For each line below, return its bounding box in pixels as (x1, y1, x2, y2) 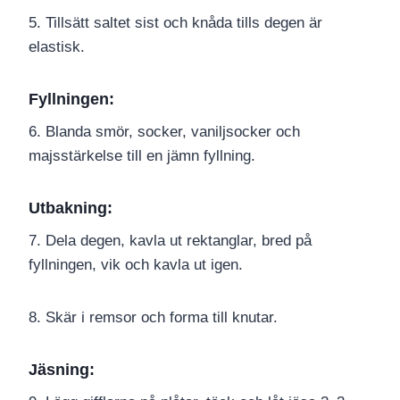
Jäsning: (29, 361, 95, 379)
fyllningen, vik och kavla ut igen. (29, 256, 243, 274)
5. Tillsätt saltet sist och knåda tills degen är (29, 14, 322, 32)
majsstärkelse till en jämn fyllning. (29, 147, 255, 165)
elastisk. (29, 38, 85, 56)
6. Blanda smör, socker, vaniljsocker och (29, 123, 300, 141)
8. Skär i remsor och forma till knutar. (29, 309, 278, 327)
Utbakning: (29, 199, 112, 218)
